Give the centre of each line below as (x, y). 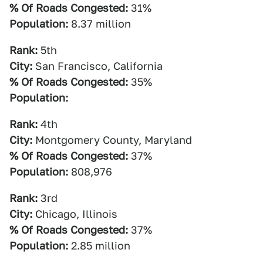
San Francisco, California (97, 66)
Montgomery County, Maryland (112, 140)
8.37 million (100, 24)
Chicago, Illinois (75, 214)
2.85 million (99, 246)
